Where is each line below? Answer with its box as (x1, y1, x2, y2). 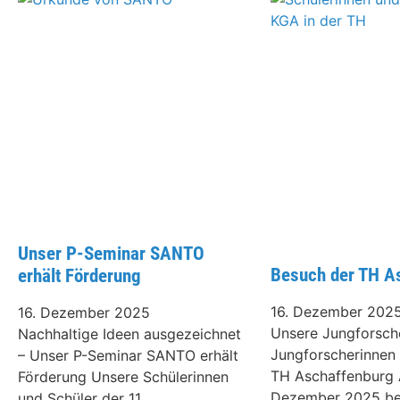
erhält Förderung (18, 265, 141, 287)
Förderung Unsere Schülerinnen (18, 368, 229, 387)
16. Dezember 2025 (18, 304, 150, 322)
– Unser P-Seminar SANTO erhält (18, 346, 238, 365)
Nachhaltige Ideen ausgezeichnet (18, 325, 241, 344)
